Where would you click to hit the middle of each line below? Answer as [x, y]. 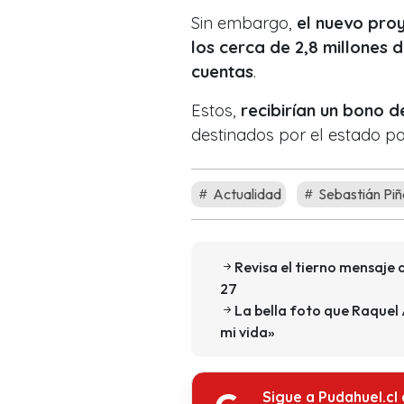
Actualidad [246, 193]
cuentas [222, 71]
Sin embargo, [244, 23]
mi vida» [248, 331]
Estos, [216, 110]
